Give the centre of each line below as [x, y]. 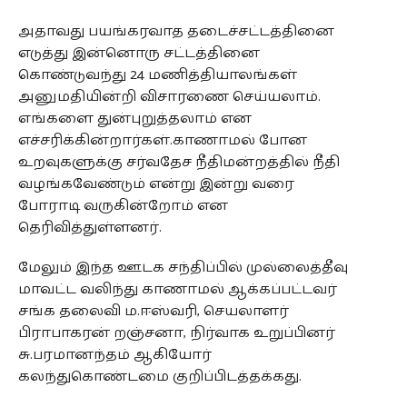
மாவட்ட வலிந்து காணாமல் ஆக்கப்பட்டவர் [177, 289]
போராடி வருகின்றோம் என [123, 205]
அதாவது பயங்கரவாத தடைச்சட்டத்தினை [176, 31]
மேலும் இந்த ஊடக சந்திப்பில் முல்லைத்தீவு [183, 267]
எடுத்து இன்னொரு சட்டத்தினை [139, 53]
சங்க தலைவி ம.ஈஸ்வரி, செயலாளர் [153, 311]
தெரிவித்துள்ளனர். [89, 227]
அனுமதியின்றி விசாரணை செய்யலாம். [169, 96]
